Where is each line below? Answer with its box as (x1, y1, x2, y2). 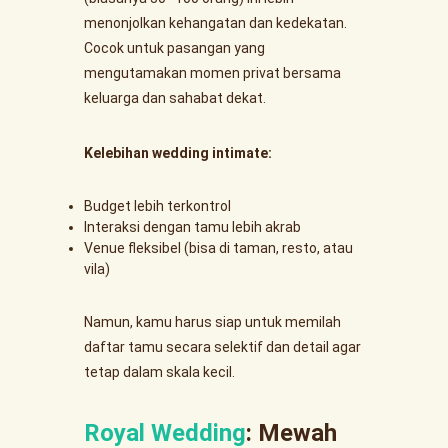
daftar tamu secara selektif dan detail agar (84, 339, 361, 355)
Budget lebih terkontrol (84, 198, 231, 214)
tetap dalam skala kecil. (84, 364, 235, 380)
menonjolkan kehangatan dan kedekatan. (84, 15, 347, 31)
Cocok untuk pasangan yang (84, 40, 265, 56)
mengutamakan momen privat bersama (84, 65, 341, 81)
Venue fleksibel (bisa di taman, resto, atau (84, 240, 353, 256)
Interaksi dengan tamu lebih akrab (84, 219, 301, 235)
